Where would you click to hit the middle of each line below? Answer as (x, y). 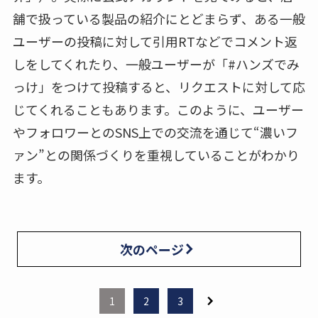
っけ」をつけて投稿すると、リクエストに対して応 (159, 86)
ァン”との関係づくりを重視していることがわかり (156, 154)
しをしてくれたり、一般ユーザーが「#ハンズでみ (156, 64)
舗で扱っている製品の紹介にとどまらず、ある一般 (159, 18)
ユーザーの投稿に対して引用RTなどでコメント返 (155, 41)
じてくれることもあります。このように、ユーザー (158, 109)
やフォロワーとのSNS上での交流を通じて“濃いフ (155, 132)
